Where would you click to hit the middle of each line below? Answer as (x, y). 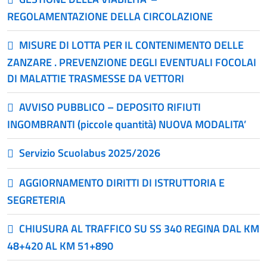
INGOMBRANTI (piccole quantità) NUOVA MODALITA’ (127, 124)
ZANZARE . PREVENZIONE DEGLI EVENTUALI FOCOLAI (132, 62)
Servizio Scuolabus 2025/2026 (90, 153)
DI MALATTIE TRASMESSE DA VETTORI (96, 78)
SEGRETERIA (36, 200)
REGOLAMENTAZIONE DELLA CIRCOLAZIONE (110, 16)
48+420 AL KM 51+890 (60, 246)
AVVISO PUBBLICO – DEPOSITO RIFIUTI (110, 107)
